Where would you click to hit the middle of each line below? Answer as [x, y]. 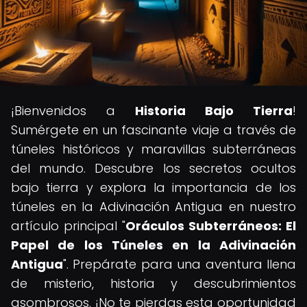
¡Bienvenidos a [73, 111]
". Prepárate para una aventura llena [180, 264]
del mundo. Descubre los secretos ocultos [153, 168]
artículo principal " [68, 226]
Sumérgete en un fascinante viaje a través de [153, 130]
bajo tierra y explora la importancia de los [153, 187]
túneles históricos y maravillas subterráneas [153, 149]
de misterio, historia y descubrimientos [153, 283]
